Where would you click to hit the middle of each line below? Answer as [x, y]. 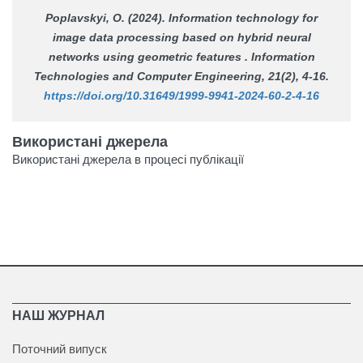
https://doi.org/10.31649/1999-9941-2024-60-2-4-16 [181, 95]
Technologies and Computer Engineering [148, 76]
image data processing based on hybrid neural [181, 37]
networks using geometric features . [149, 56]
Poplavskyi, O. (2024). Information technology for [181, 17]
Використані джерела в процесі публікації [128, 159]
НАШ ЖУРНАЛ [58, 315]
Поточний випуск [60, 348]
